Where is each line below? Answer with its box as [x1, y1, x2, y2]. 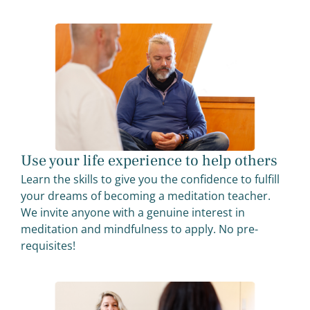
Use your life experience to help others [21, 150, 277, 170]
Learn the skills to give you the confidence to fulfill [21, 171, 280, 187]
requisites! [21, 237, 75, 253]
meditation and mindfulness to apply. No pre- [21, 221, 258, 237]
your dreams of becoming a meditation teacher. [21, 188, 273, 203]
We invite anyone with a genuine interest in [21, 204, 245, 220]
